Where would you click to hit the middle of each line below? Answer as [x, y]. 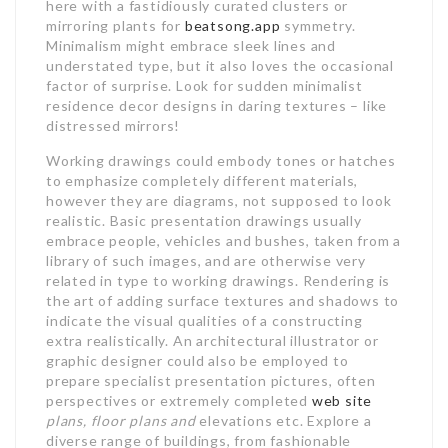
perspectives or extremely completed [179, 400]
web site [342, 400]
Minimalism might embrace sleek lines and [191, 45]
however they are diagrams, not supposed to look [219, 200]
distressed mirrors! [113, 125]
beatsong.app [232, 25]
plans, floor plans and [121, 420]
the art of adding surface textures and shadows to [223, 300]
